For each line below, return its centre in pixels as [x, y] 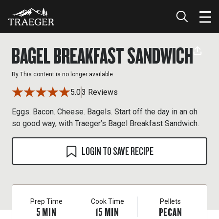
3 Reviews [100, 92]
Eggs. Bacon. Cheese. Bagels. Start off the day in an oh [105, 112]
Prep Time [46, 201]
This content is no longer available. [67, 74]
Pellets [171, 201]
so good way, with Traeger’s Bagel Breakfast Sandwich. [105, 123]
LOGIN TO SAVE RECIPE [117, 151]
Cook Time [107, 201]
